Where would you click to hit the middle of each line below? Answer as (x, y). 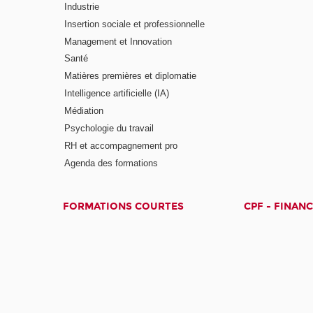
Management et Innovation (118, 41)
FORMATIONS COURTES (124, 206)
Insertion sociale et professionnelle (135, 24)
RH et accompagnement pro (121, 145)
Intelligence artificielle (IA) (117, 94)
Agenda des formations (111, 163)
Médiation (84, 110)
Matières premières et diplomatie (131, 76)
